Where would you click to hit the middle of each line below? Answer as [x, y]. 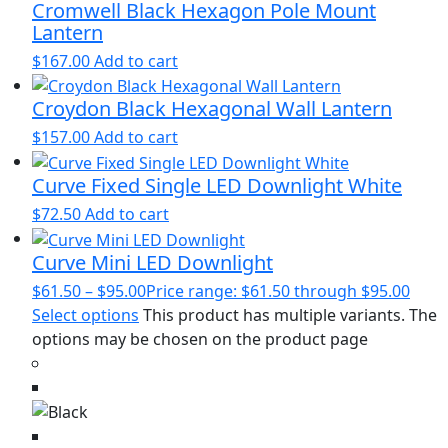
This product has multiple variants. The [290, 314]
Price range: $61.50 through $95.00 [278, 290]
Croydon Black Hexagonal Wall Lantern [212, 109]
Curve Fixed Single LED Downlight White [217, 185]
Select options [85, 314]
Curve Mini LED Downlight [152, 262]
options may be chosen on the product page [200, 338]
